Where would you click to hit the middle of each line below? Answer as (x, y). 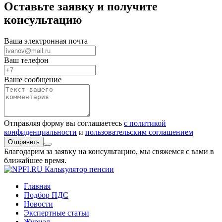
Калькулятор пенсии (79, 169)
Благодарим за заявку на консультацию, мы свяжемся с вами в (109, 152)
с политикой (145, 123)
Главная (37, 186)
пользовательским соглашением (139, 132)
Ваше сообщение (33, 80)
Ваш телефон (26, 60)
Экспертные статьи (56, 213)
